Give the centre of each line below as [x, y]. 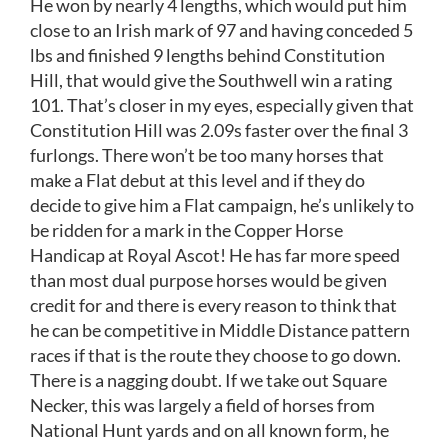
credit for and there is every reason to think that [213, 304]
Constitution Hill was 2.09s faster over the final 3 [219, 129]
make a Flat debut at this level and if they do [197, 179]
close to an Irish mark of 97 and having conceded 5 [221, 29]
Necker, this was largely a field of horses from [202, 404]
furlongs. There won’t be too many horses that [207, 154]
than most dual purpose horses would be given [208, 279]
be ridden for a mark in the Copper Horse [186, 229]
